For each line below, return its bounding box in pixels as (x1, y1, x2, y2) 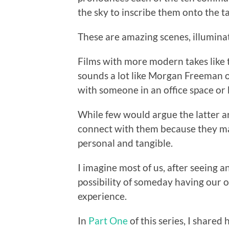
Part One (88, 214, 128, 226)
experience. (78, 190, 127, 202)
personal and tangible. (78, 136, 173, 149)
